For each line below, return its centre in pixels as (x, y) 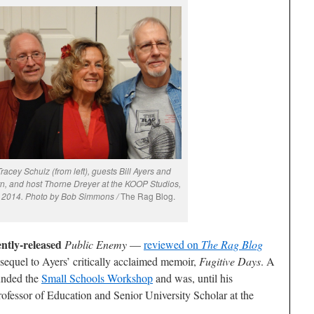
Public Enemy (96, 245)
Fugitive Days (230, 261)
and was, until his (193, 278)
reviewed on (172, 245)
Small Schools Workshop (97, 278)
